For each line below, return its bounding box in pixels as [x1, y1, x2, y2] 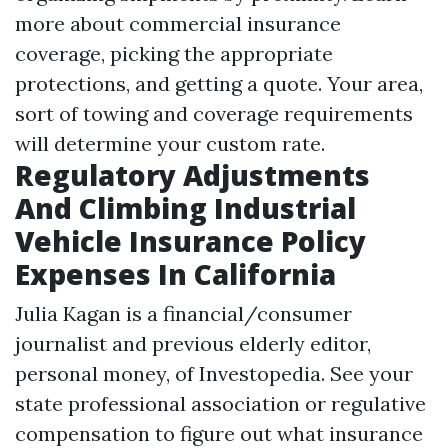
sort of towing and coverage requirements [15, 101, 413, 126]
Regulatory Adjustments [15, 156, 370, 194]
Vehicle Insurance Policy [15, 222, 366, 260]
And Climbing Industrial [15, 189, 356, 227]
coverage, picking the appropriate [15, 41, 333, 66]
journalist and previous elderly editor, [15, 331, 371, 356]
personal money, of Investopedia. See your [15, 361, 413, 386]
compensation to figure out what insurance [15, 421, 423, 446]
